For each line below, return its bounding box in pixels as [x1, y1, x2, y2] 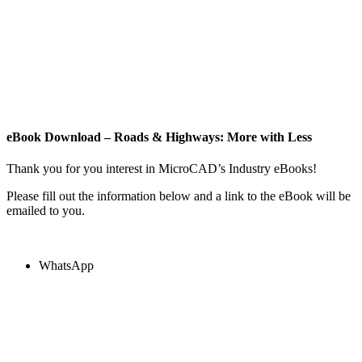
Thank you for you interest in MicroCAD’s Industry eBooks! [6, 162, 317, 176]
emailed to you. [6, 204, 85, 218]
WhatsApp [39, 259, 94, 273]
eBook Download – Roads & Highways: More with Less [6, 130, 312, 145]
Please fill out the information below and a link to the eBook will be [6, 189, 351, 204]
